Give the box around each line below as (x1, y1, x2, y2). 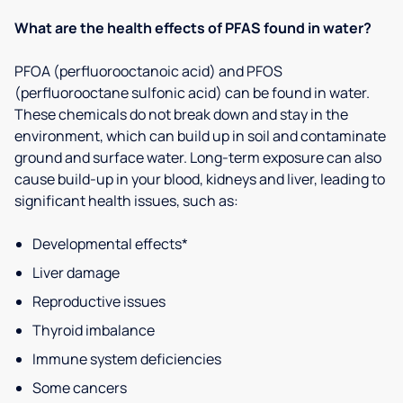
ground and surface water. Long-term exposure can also (14, 148, 381, 167)
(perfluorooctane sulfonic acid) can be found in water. (14, 83, 370, 103)
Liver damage (32, 263, 120, 282)
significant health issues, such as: (14, 191, 238, 210)
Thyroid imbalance (32, 320, 155, 340)
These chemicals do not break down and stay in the (14, 104, 348, 124)
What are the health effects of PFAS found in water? (14, 18, 372, 38)
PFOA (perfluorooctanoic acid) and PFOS (14, 61, 282, 81)
